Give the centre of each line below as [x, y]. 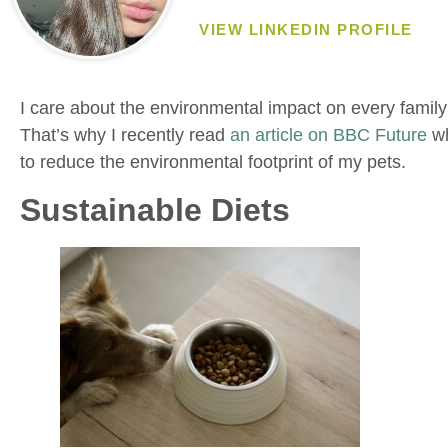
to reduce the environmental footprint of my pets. [213, 162]
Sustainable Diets [155, 209]
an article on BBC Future [328, 135]
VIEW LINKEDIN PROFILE [306, 29]
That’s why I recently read [125, 135]
